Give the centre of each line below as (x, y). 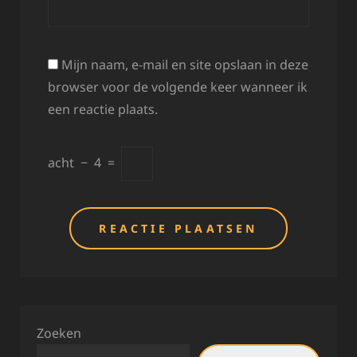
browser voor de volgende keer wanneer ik (178, 86)
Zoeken (59, 333)
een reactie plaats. (103, 109)
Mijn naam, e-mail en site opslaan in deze (185, 64)
